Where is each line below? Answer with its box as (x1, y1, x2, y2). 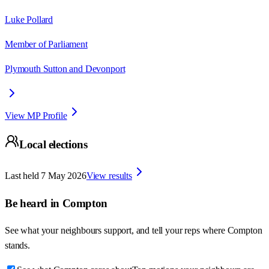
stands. (5, 240, 30, 251)
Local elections (19, 138, 88, 151)
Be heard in (5, 196, 62, 210)
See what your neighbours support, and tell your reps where (5, 225, 228, 236)
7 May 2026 (41, 171, 86, 181)
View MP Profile (5, 110, 67, 121)
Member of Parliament (5, 38, 88, 49)
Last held (5, 171, 39, 181)
